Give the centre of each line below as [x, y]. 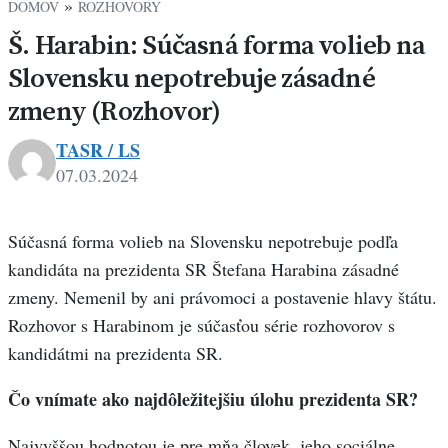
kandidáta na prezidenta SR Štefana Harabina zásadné [203, 269]
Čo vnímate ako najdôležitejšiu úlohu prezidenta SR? [213, 399]
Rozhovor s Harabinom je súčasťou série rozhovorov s [201, 325]
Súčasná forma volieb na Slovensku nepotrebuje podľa [203, 241]
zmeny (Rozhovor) [114, 111]
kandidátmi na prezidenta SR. [115, 353]
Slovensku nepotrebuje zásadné [191, 78]
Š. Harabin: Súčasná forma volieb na [217, 45]
